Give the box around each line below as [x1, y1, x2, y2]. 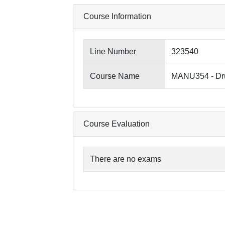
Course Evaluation [83, 120, 150, 128]
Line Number [90, 47, 136, 56]
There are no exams [90, 155, 161, 163]
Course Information [83, 12, 151, 21]
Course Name [90, 72, 140, 80]
